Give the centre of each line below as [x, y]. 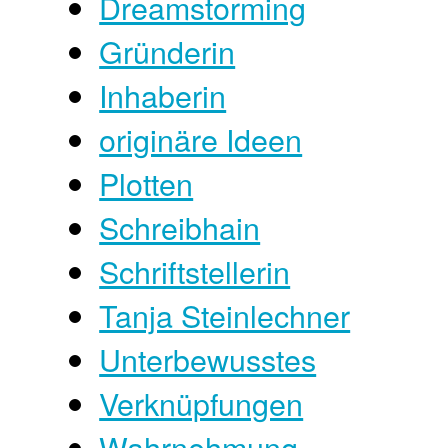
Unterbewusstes [208, 358]
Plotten [146, 182]
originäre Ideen [201, 138]
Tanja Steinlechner [225, 314]
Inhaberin [163, 94]
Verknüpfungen [201, 402]
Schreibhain [180, 226]
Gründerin [167, 50]
